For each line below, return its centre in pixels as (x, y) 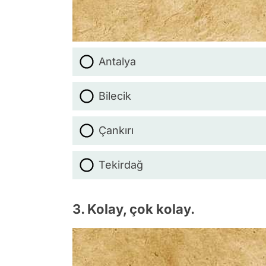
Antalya (117, 61)
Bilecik (115, 96)
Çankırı (116, 130)
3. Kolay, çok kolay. (134, 209)
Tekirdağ (121, 165)
